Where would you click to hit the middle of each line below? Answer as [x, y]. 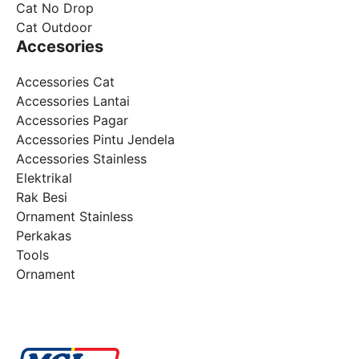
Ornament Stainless [75, 217]
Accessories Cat [65, 82]
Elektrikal [44, 178]
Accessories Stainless [81, 159]
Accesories [60, 47]
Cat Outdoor [54, 28]
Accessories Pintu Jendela [95, 140]
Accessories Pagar [72, 121]
